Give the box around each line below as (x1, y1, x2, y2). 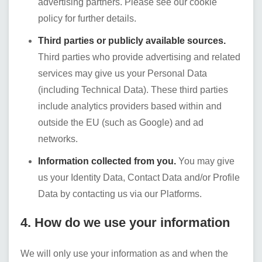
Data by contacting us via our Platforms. (38, 189, 202, 199)
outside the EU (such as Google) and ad (38, 118, 204, 127)
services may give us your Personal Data (38, 68, 207, 78)
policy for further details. (38, 13, 136, 23)
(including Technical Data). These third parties (38, 85, 228, 95)
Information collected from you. (38, 156, 176, 166)
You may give (176, 156, 235, 166)
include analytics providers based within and (38, 101, 222, 111)
